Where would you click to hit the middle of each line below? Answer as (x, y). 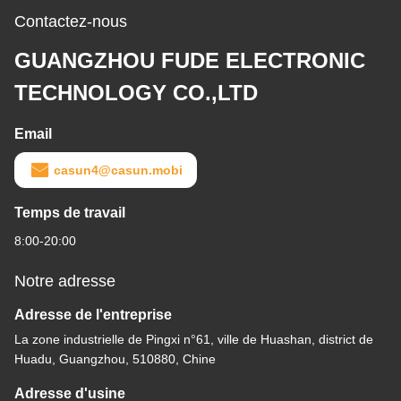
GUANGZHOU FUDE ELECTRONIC (190, 61)
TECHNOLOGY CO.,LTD (136, 93)
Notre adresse (65, 282)
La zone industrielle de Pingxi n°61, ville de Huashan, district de (194, 340)
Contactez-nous (71, 22)
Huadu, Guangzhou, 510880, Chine (115, 359)
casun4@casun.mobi (118, 171)
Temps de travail (70, 213)
